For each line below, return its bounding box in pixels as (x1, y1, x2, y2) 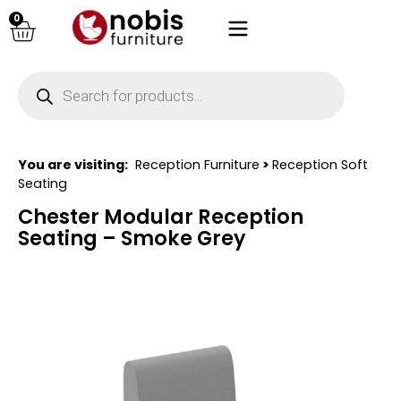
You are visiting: (18, 156, 128, 174)
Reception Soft (272, 156, 368, 174)
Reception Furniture (135, 156, 260, 174)
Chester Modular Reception (18, 202, 303, 232)
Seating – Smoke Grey (18, 224, 246, 253)
